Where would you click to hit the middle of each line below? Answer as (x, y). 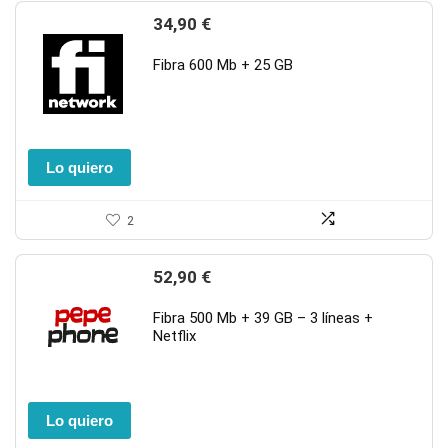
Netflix (174, 336)
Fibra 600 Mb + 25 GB (223, 65)
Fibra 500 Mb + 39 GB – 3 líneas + (263, 318)
